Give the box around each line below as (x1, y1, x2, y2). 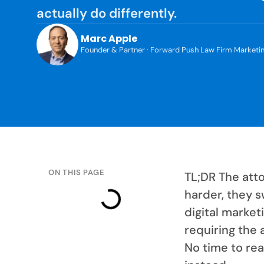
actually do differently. (37, 4, 177, 22)
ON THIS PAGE (48, 167, 105, 177)
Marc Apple (81, 32, 137, 46)
